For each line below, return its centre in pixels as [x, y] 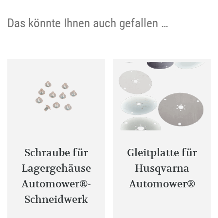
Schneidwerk [56, 199]
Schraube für [56, 152]
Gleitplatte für [162, 152]
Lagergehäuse [56, 168]
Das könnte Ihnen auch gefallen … [88, 23]
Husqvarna [162, 168]
